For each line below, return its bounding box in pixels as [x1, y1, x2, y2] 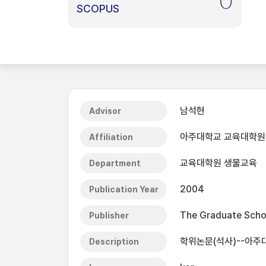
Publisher [89, 211, 129, 220]
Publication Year [89, 185, 159, 194]
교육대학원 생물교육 [180, 157, 257, 169]
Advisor [89, 106, 121, 116]
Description [89, 237, 139, 246]
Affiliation [89, 132, 133, 142]
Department [89, 159, 141, 168]
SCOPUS [77, 2, 119, 15]
